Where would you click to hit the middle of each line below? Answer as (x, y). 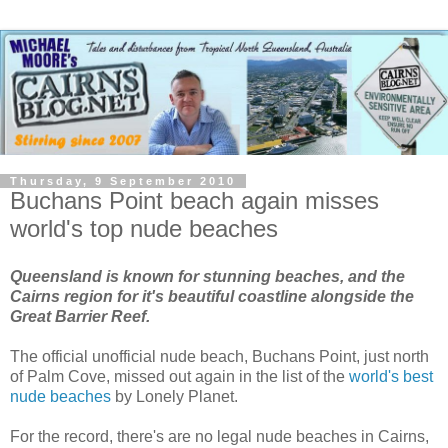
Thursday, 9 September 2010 (123, 180)
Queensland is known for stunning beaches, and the (207, 276)
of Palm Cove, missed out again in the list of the (179, 376)
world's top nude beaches (144, 228)
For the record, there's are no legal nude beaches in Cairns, (219, 436)
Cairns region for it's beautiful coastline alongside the (212, 296)
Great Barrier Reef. (80, 316)
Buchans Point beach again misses (194, 200)
